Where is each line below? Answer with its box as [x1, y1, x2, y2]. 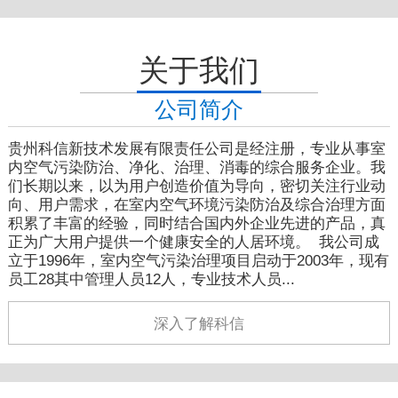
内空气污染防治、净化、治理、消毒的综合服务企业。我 [7, 158, 386, 176]
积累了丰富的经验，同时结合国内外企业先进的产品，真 [7, 214, 386, 232]
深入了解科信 [153, 315, 244, 332]
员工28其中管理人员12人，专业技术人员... [7, 270, 295, 288]
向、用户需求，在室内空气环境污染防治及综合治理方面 [7, 195, 386, 213]
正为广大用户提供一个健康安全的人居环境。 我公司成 [7, 233, 379, 251]
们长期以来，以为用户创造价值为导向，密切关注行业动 [7, 177, 386, 195]
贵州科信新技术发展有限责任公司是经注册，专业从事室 [7, 139, 386, 157]
